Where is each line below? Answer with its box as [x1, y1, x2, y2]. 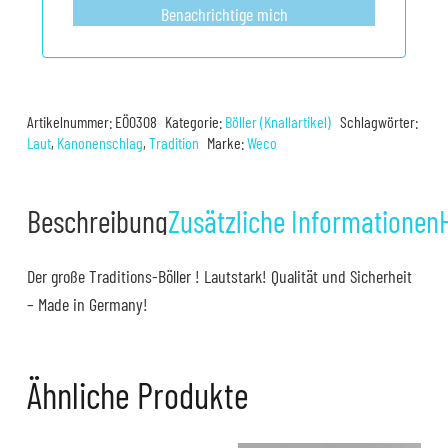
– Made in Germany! [27, 293, 148, 316]
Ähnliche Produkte [27, 373, 249, 417]
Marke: [207, 133, 248, 153]
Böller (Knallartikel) [225, 112, 332, 132]
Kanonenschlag [57, 133, 143, 153]
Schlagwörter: [339, 112, 418, 132]
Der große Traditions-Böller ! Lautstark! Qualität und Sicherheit [27, 265, 412, 288]
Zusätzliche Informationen [168, 202, 439, 240]
